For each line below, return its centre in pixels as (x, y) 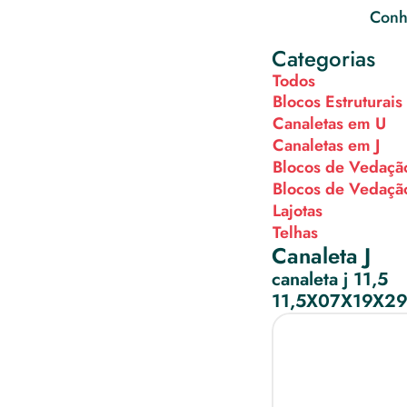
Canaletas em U (329, 123)
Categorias (323, 59)
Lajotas (297, 210)
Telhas (295, 232)
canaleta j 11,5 (329, 279)
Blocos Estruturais (337, 101)
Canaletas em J (326, 145)
